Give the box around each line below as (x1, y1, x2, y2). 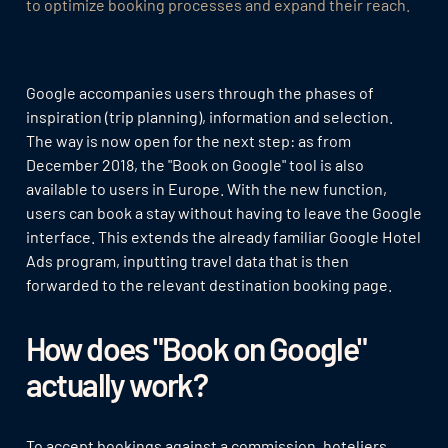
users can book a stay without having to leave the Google (25, 203, 422, 223)
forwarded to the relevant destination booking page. (25, 275, 392, 295)
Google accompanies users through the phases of (25, 83, 374, 103)
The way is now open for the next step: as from (25, 131, 351, 151)
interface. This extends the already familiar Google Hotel (25, 227, 421, 247)
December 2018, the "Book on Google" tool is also (25, 155, 364, 175)
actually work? (25, 364, 208, 403)
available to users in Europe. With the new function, (25, 179, 387, 199)
